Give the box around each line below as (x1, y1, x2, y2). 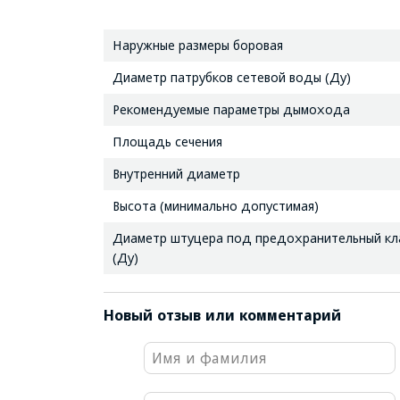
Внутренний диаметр (112, 165, 240, 181)
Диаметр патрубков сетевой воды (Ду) (112, 69, 351, 85)
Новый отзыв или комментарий (103, 306, 341, 323)
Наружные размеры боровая (112, 37, 283, 53)
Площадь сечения (112, 133, 222, 149)
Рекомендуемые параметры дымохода (112, 101, 350, 117)
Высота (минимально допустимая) (112, 197, 319, 213)
